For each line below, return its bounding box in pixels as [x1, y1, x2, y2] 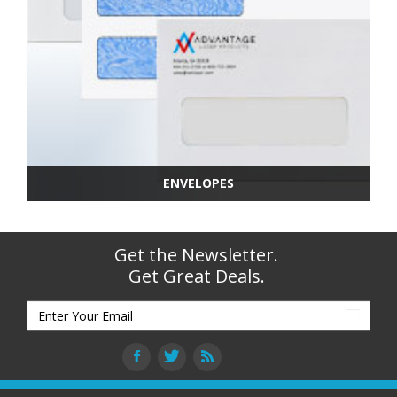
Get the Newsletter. [114, 243, 278, 268]
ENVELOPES [163, 175, 234, 192]
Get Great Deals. [128, 264, 265, 289]
